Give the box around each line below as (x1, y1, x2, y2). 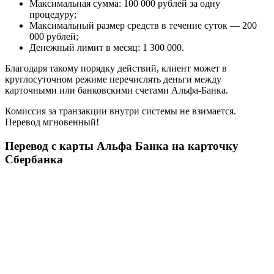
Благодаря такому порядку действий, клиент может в (5, 63, 227, 74)
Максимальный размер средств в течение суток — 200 (29, 20, 257, 31)
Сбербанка (5, 152, 63, 166)
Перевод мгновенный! (5, 117, 99, 128)
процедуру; (29, 9, 76, 20)
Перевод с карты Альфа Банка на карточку (5, 139, 239, 152)
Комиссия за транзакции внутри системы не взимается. (5, 106, 236, 117)
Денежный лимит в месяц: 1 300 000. (29, 42, 184, 53)
